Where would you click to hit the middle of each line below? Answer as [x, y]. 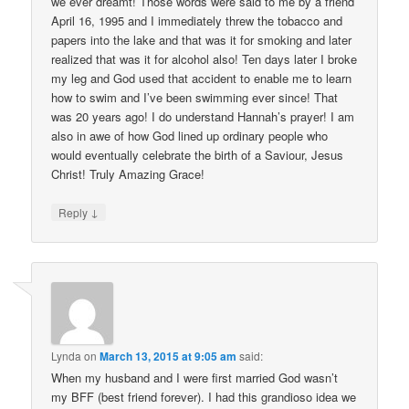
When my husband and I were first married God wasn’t [195, 377]
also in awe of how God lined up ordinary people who [190, 136]
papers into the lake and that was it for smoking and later [202, 40]
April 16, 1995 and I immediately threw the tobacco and [197, 21]
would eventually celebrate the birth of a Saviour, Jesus [198, 155]
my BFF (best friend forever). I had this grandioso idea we [204, 396]
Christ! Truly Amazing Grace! [128, 174]
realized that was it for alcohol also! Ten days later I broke [204, 59]
